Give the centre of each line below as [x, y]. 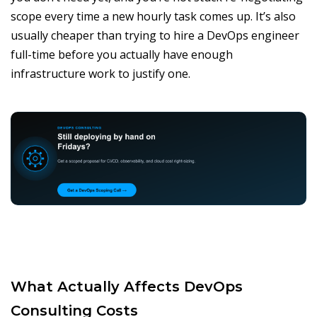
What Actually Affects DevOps [127, 287]
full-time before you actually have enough [122, 54]
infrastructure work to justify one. [100, 73]
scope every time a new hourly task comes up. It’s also [153, 16]
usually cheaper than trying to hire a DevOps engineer [155, 35]
